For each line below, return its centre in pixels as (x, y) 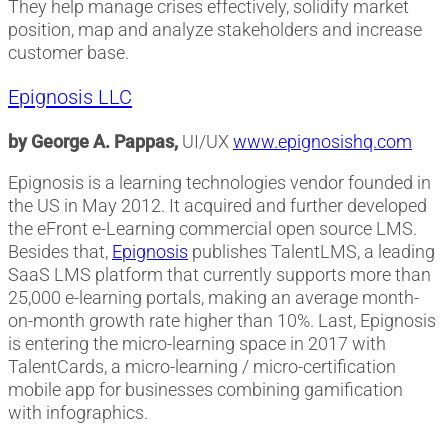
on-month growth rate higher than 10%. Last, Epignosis (222, 321)
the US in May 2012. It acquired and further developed (217, 206)
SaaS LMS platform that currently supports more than (219, 275)
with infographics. (78, 413)
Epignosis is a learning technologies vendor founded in (219, 183)
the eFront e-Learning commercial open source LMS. (212, 229)
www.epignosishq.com (322, 142)
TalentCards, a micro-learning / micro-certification (202, 367)
